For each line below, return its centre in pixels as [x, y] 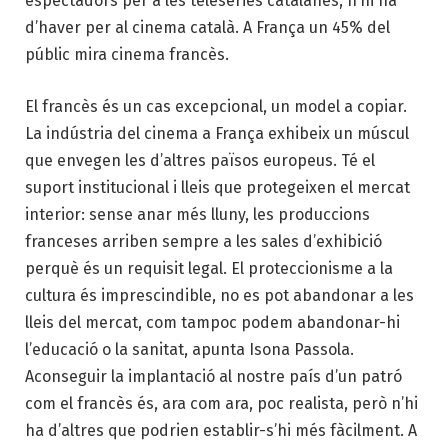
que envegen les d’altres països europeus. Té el [200, 160]
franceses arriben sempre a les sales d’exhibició [203, 241]
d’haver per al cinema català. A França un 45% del [207, 27]
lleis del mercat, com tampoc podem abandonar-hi [212, 322]
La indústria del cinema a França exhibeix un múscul [217, 133]
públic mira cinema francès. [127, 54]
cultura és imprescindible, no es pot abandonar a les [219, 295]
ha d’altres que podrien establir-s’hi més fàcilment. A [221, 430]
